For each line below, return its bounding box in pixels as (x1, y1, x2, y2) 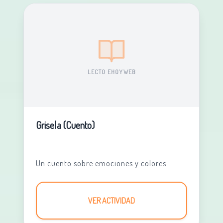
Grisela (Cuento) (35, 118, 95, 131)
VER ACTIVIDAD (88, 196, 135, 206)
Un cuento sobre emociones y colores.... (35, 158, 174, 168)
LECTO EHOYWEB (87, 68, 136, 76)
